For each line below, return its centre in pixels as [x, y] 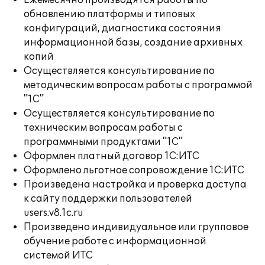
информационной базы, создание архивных [133, 43]
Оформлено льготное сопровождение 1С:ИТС [134, 170]
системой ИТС [58, 256]
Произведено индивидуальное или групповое [136, 227]
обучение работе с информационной [115, 241]
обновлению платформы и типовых [109, 14]
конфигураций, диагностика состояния [122, 28]
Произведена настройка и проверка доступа [135, 185]
